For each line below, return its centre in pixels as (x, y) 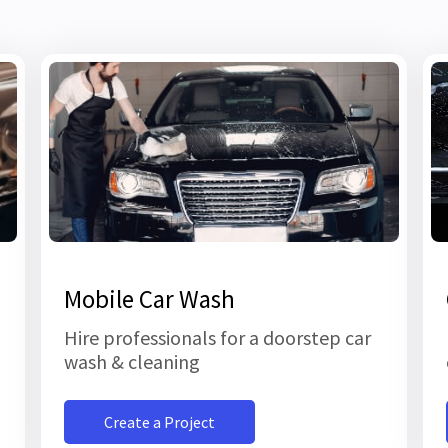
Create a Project (159, 422)
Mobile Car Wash (149, 299)
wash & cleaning (131, 362)
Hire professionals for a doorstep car (217, 338)
